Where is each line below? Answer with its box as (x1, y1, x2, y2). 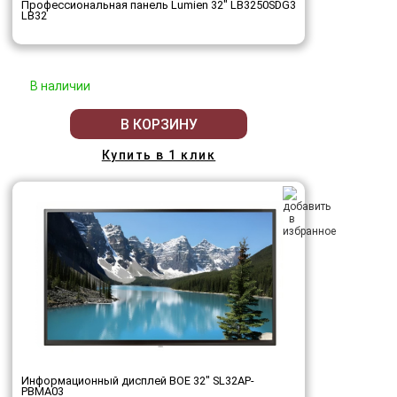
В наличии (30, 79, 90, 93)
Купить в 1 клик (101, 148, 216, 162)
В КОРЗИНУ (120, 115, 198, 133)
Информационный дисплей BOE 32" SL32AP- (21, 374, 254, 387)
